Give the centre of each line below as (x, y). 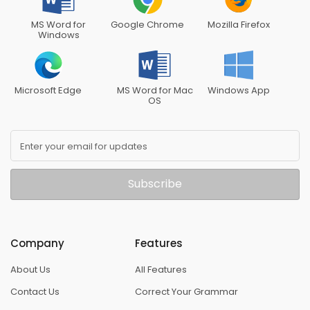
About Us (30, 269)
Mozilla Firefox (238, 24)
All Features (161, 269)
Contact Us (35, 291)
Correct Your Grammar (186, 291)
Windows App (238, 90)
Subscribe (155, 184)
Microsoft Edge (48, 90)
